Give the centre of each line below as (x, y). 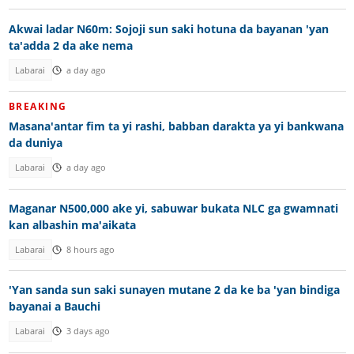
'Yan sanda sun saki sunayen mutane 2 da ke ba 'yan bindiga (174, 290)
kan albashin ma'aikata (72, 224)
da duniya (35, 143)
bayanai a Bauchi (54, 307)
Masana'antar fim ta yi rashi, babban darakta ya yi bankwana (176, 126)
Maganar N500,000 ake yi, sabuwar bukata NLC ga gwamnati (173, 208)
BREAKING (38, 107)
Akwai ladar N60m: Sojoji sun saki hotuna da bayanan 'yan (168, 28)
